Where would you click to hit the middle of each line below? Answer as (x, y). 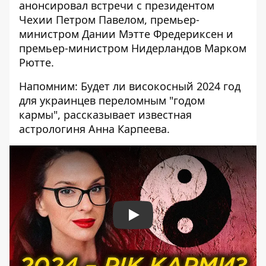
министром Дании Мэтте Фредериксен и (126, 34)
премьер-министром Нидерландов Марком (133, 48)
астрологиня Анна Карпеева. (94, 129)
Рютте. (37, 62)
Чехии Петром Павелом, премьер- (109, 20)
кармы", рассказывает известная (105, 115)
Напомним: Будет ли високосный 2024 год (130, 86)
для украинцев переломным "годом (112, 100)
